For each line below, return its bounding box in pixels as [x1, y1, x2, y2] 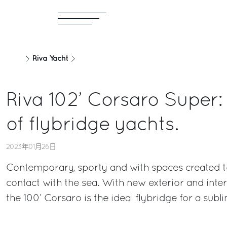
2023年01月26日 [6, 144, 56, 150]
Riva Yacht [32, 55, 68, 62]
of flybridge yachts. [6, 117, 178, 134]
